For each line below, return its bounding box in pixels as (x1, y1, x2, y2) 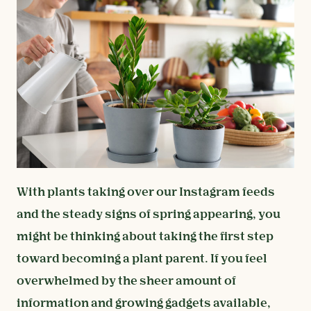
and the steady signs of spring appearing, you (17, 210, 280, 221)
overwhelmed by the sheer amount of (17, 276, 236, 287)
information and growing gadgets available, (17, 299, 271, 310)
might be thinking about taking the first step (17, 232, 274, 243)
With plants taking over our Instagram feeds (17, 187, 275, 199)
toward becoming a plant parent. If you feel (17, 254, 267, 265)
